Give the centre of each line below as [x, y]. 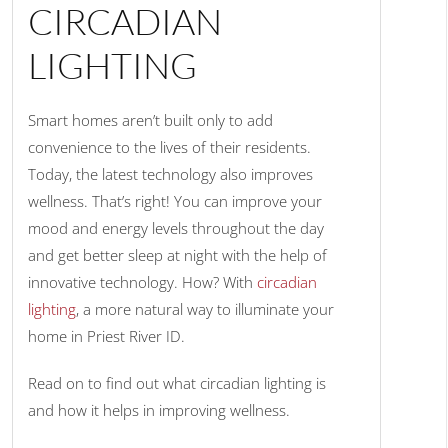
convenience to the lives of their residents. [170, 147]
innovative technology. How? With [143, 282]
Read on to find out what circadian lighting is [177, 383]
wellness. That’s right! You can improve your [175, 201]
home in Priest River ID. [107, 336]
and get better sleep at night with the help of [178, 255]
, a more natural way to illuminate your [205, 309]
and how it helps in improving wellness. [161, 410]
